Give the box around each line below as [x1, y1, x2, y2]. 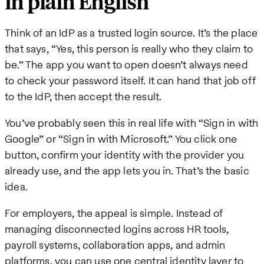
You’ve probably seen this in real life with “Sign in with [5, 115, 259, 131]
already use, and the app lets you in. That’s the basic [5, 163, 249, 179]
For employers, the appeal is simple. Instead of [5, 206, 223, 221]
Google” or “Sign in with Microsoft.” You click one [5, 131, 237, 147]
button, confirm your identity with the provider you [5, 147, 245, 163]
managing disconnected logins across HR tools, [5, 222, 229, 237]
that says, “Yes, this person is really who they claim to [5, 41, 253, 57]
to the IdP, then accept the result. [5, 89, 162, 104]
